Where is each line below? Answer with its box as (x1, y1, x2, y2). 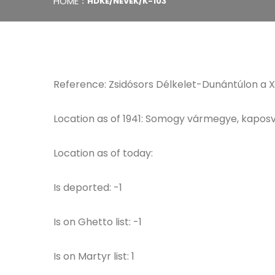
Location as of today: (53, 146, 153, 160)
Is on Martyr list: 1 (53, 249, 134, 263)
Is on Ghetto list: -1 (53, 215, 142, 229)
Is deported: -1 (53, 180, 122, 195)
